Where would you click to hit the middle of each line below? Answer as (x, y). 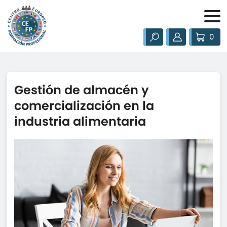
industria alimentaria (80, 121)
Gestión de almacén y (82, 90)
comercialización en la (84, 106)
